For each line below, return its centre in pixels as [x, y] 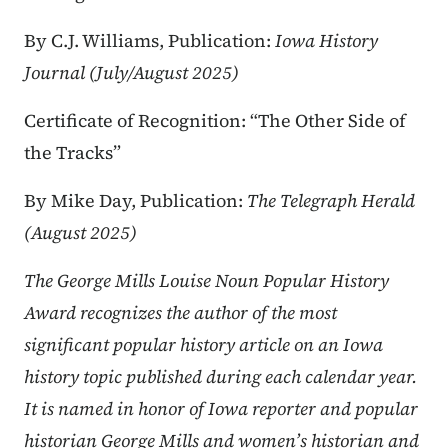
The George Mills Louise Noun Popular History [206, 281]
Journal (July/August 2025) [131, 73]
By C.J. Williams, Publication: [149, 41]
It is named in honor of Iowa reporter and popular [221, 409]
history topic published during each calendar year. [220, 377]
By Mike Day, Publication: [135, 201]
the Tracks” [72, 153]
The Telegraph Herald [331, 201]
